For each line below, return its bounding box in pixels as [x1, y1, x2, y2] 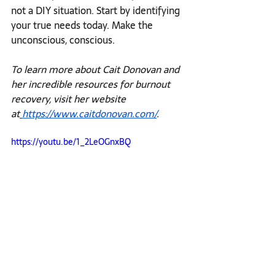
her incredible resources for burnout [11, 76, 172, 92]
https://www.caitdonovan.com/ [22, 105, 157, 122]
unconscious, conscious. [11, 31, 117, 48]
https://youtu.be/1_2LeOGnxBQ [11, 134, 131, 149]
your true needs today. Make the [11, 17, 155, 33]
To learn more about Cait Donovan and [11, 61, 182, 77]
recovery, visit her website [11, 90, 128, 107]
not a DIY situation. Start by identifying [11, 2, 182, 18]
